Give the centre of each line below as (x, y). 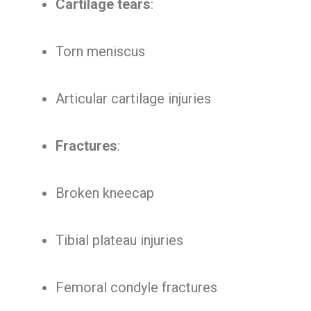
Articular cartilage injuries (133, 99)
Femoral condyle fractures (136, 287)
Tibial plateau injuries (119, 240)
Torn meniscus (100, 51)
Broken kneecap (105, 193)
